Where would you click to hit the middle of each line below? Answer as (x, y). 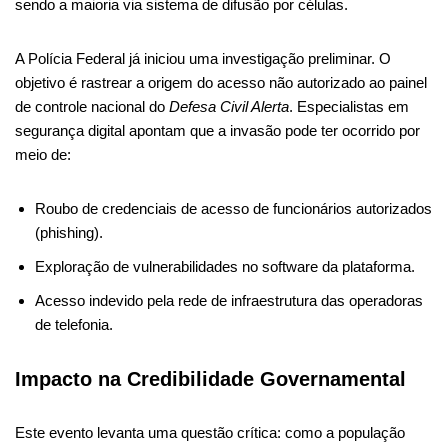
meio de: (43, 154)
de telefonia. (74, 324)
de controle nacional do (92, 106)
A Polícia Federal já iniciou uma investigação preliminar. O (203, 58)
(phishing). (69, 232)
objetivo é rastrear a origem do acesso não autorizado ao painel (221, 82)
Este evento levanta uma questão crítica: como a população (210, 432)
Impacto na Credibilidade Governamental (210, 378)
